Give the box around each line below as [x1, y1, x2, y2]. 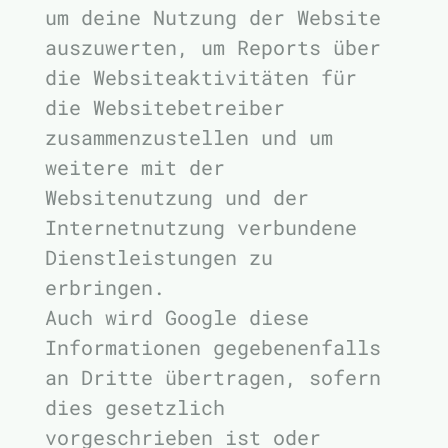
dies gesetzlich [45, 394, 225, 420]
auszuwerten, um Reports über [45, 34, 381, 60]
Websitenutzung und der [45, 184, 309, 210]
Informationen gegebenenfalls [45, 334, 381, 360]
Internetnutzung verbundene [45, 214, 357, 240]
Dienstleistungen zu [45, 244, 273, 270]
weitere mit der [45, 154, 225, 180]
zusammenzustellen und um [45, 124, 333, 150]
